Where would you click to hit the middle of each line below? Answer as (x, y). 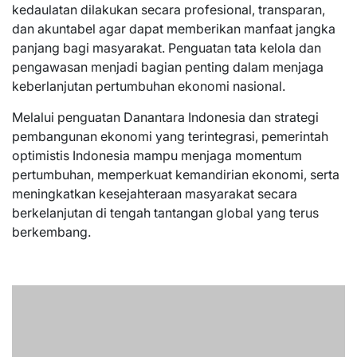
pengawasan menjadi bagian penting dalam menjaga (168, 67)
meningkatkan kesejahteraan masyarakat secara (155, 193)
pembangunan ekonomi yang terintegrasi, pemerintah (170, 136)
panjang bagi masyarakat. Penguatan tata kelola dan (167, 47)
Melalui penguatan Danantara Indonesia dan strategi (165, 117)
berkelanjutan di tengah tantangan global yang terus (165, 212)
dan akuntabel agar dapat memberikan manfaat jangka (174, 28)
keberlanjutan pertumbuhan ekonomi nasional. (149, 86)
